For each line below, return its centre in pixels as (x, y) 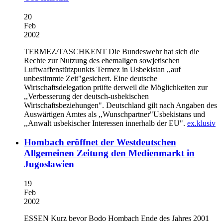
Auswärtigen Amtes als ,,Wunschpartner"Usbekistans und (114, 114)
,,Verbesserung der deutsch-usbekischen (86, 96)
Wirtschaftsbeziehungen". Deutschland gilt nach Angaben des (120, 105)
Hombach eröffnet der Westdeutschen (100, 142)
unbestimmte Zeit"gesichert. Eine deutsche (91, 78)
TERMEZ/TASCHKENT (65, 51)
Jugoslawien (49, 164)
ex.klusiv (201, 123)
